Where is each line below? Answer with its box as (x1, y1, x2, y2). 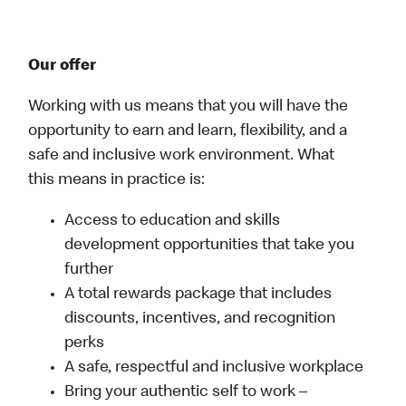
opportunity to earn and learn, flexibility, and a (28, 123, 348, 140)
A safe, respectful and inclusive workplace (64, 360, 364, 377)
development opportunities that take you (64, 237, 355, 255)
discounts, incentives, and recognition (64, 311, 336, 328)
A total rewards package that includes (64, 286, 333, 304)
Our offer (28, 58, 97, 75)
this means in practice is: (28, 172, 206, 189)
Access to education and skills (64, 213, 281, 230)
